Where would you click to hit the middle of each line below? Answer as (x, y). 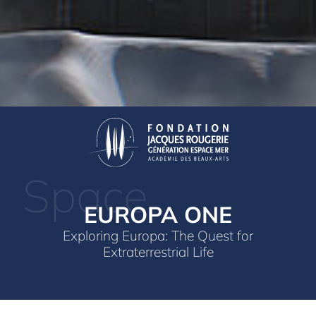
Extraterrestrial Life (158, 251)
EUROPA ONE (158, 214)
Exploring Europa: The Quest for (158, 235)
